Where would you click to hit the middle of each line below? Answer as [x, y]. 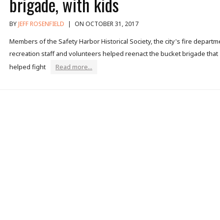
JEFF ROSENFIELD [41, 24]
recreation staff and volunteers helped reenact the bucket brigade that [114, 53]
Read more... [74, 67]
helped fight [27, 67]
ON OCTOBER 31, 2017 [106, 24]
